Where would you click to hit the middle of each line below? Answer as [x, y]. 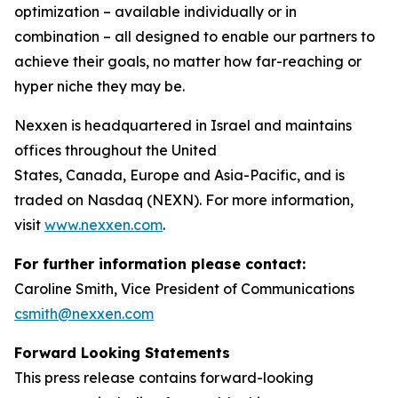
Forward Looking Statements [122, 353]
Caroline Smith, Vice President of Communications [184, 289]
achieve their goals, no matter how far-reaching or [188, 61]
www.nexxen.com [103, 225]
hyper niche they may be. [99, 86]
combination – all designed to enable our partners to [195, 36]
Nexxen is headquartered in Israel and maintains [183, 125]
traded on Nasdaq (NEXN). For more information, [184, 200]
